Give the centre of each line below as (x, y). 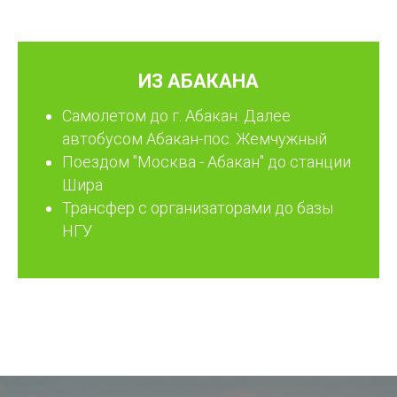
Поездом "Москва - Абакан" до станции (206, 162)
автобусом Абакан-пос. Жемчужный (195, 139)
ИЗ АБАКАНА (198, 82)
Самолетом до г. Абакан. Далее (176, 116)
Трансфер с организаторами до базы (198, 208)
